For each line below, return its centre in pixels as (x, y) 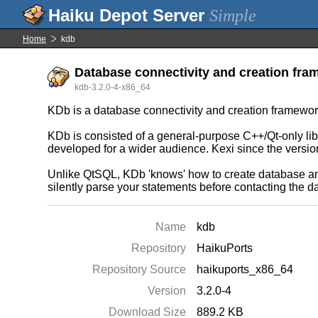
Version (167, 291)
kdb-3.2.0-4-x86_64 (113, 87)
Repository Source (139, 269)
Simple (233, 16)
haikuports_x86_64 (245, 269)
